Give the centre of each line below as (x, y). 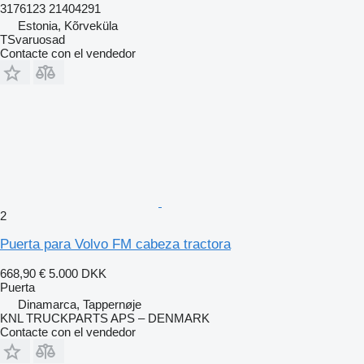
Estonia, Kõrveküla (68, 25)
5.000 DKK (78, 273)
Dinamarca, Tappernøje (80, 304)
